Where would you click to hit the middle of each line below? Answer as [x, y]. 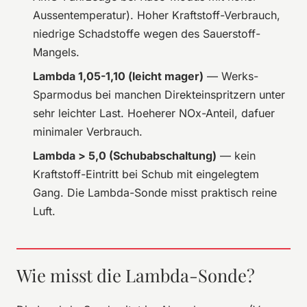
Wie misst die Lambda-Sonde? [136, 274]
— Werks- [231, 76]
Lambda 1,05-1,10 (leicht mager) [118, 76]
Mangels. [56, 52]
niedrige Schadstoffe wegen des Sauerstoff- [147, 33]
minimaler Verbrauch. [88, 131]
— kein [236, 155]
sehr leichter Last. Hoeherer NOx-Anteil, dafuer [154, 113]
